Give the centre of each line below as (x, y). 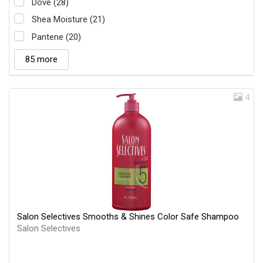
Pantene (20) (56, 37)
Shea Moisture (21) (68, 20)
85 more (41, 59)
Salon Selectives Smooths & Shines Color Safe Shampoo (128, 216)
